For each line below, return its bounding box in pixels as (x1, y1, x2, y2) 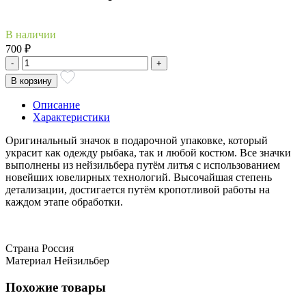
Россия (42, 242, 74, 254)
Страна (5, 242, 39, 254)
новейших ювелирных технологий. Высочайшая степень (5, 171, 272, 183)
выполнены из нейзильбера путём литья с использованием (5, 158, 280, 171)
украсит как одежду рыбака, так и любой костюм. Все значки (5, 146, 291, 158)
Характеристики (33, 111, 110, 123)
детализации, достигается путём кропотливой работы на (5, 183, 270, 195)
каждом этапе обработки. (5, 195, 126, 208)
